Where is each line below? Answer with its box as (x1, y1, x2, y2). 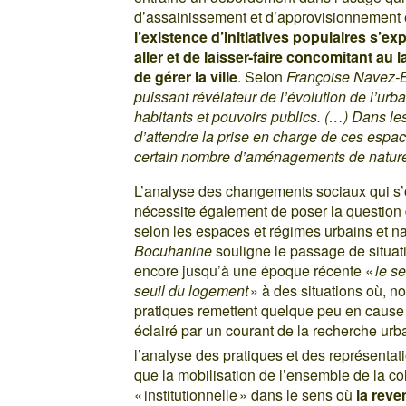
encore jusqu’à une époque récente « (134, 259, 376, 281)
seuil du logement (134, 279, 249, 301)
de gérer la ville (134, 65, 238, 87)
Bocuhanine (134, 239, 213, 261)
